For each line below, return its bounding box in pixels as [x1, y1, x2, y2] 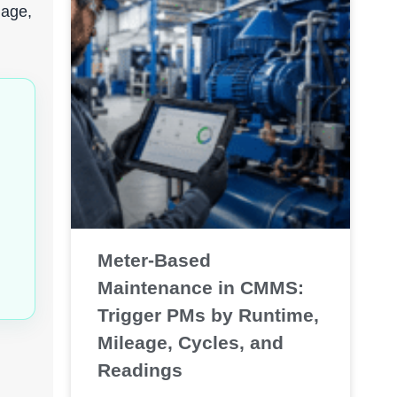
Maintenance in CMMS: [97, 276, 304, 298]
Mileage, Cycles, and [97, 331, 284, 353]
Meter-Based [97, 249, 211, 270]
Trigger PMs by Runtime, [97, 304, 319, 325]
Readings [97, 359, 183, 380]
